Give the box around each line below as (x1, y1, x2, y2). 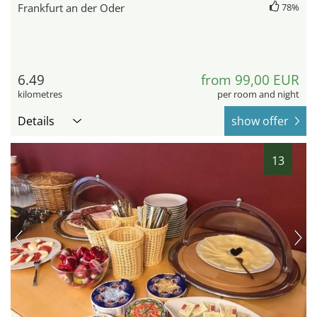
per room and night (217, 88, 299, 101)
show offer (231, 113, 289, 129)
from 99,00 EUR (201, 71, 299, 90)
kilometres (18, 88, 62, 101)
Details (18, 113, 54, 129)
